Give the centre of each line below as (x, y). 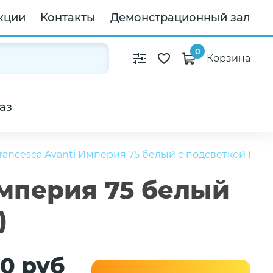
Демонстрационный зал (180, 18)
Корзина (229, 58)
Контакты (68, 18)
